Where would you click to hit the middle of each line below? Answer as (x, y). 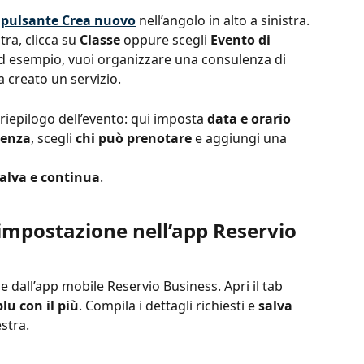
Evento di (242, 40)
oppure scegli (165, 40)
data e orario (251, 118)
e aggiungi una (241, 138)
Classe (100, 40)
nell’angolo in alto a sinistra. (223, 20)
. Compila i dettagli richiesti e (169, 305)
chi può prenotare (134, 138)
